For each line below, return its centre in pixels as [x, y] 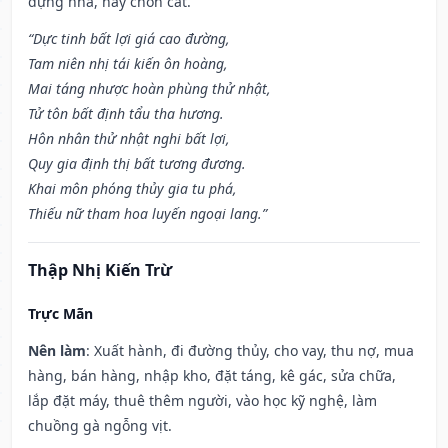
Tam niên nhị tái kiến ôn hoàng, [128, 64]
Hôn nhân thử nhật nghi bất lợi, [129, 139]
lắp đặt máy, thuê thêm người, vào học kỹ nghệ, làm [202, 401]
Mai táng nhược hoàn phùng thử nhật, [149, 89]
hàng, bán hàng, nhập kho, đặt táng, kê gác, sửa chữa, [212, 376]
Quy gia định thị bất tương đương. [137, 164]
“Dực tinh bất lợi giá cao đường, [129, 39]
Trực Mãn [60, 314]
